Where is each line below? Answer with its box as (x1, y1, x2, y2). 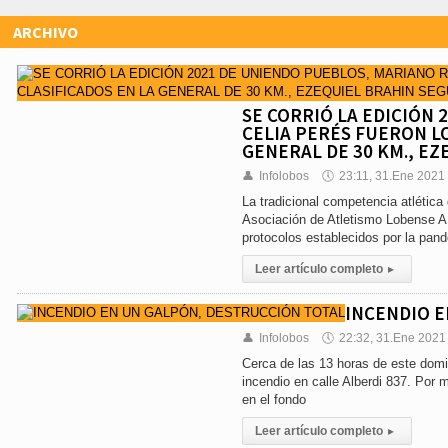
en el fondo (242, 392, 306, 407)
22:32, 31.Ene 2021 (339, 331, 446, 345)
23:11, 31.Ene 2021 (339, 169, 445, 183)
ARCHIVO (13, 22, 78, 42)
